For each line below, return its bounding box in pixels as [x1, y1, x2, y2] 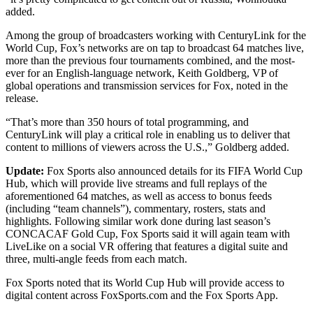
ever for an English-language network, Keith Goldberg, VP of [6, 67, 278, 80]
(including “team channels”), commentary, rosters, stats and [6, 203, 265, 215]
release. [6, 92, 38, 105]
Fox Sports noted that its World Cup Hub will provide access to [6, 277, 284, 289]
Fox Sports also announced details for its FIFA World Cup [44, 165, 303, 177]
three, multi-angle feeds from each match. [6, 253, 187, 265]
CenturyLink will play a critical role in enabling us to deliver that [6, 129, 290, 141]
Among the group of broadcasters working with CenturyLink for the [6, 29, 306, 42]
